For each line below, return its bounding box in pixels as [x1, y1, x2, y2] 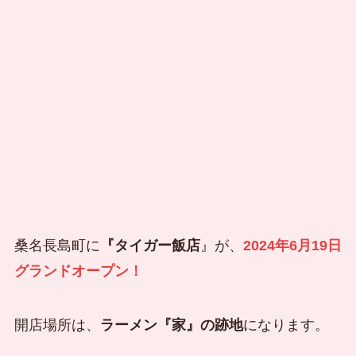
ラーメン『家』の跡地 [99, 317, 243, 334]
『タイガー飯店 [99, 238, 200, 254]
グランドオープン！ [14, 263, 143, 280]
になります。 [242, 317, 329, 334]
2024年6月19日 [242, 238, 342, 254]
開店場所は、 [14, 317, 100, 334]
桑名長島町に [14, 238, 100, 254]
